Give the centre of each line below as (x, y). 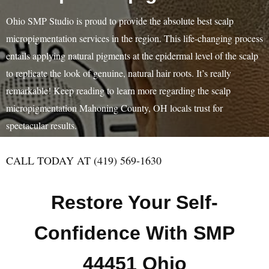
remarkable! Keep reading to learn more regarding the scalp (118, 90)
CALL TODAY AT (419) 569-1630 (84, 160)
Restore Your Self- (134, 202)
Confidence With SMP (134, 233)
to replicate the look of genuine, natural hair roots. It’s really (119, 73)
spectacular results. (41, 125)
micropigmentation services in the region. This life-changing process (134, 38)
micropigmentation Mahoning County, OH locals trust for (114, 108)
